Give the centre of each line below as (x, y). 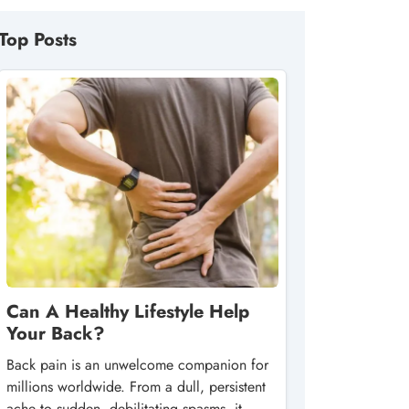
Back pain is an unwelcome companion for (137, 365)
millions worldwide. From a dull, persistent (136, 387)
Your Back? (56, 334)
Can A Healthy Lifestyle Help (128, 312)
